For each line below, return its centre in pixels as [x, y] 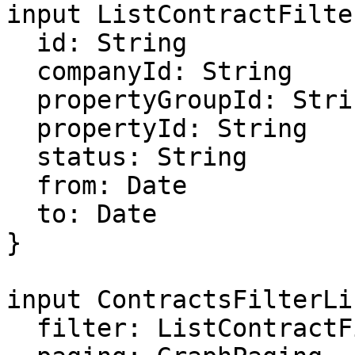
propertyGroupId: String [21, 100]
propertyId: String [21, 128]
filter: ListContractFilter [21, 328]
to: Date [21, 214]
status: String [21, 157]
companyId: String [21, 71]
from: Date [21, 185]
